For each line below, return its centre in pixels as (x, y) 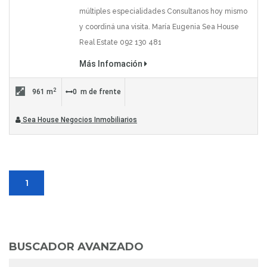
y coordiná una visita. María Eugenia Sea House (159, 27)
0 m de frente (97, 92)
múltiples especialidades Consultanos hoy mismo (163, 12)
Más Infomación (111, 64)
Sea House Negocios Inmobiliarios (79, 120)
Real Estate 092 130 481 (120, 43)
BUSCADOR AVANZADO (76, 247)
